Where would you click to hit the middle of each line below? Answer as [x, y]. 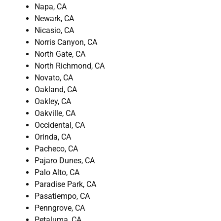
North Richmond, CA [70, 66]
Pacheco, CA [56, 148]
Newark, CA [54, 18]
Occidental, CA [60, 125]
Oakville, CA [55, 113]
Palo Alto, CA [57, 172]
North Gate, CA [60, 54]
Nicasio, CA [54, 30]
